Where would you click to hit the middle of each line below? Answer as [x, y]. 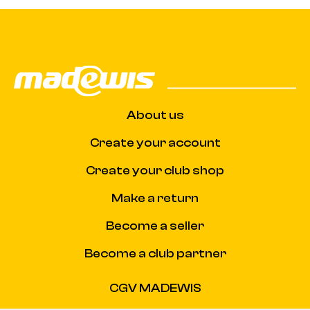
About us [155, 115]
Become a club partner [155, 253]
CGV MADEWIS [155, 288]
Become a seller [155, 226]
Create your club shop [155, 170]
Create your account [155, 143]
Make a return [155, 198]
